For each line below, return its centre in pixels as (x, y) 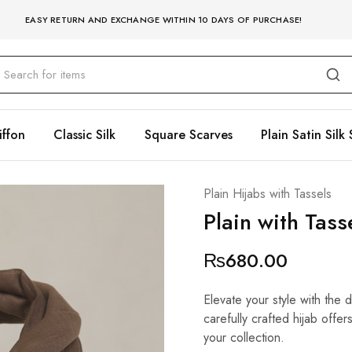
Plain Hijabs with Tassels (267, 194)
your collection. (244, 337)
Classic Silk (84, 135)
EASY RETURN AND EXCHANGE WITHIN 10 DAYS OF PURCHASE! (164, 20)
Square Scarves (188, 135)
